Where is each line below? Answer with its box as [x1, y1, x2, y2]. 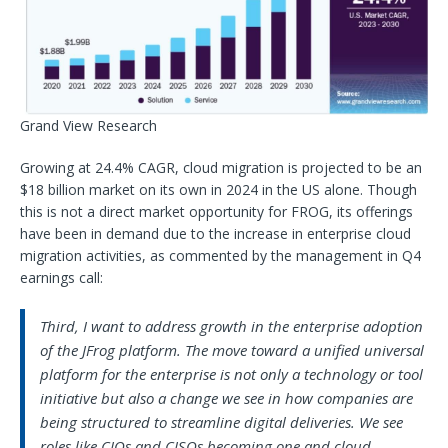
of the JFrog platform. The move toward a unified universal [40, 339, 424, 360]
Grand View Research [20, 115, 157, 135]
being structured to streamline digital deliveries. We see [40, 411, 403, 432]
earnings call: [20, 267, 103, 287]
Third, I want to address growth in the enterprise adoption [40, 315, 423, 336]
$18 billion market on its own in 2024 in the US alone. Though [20, 179, 417, 199]
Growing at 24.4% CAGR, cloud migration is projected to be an [20, 157, 422, 177]
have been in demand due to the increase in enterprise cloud [20, 223, 411, 243]
